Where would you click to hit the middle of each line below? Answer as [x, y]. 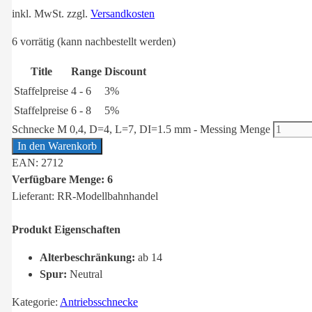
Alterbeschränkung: [87, 258]
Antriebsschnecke [99, 302]
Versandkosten [123, 14]
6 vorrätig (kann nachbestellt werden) [94, 42]
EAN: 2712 [38, 163]
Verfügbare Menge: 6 [62, 180]
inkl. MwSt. [38, 14]
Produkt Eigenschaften [66, 230]
